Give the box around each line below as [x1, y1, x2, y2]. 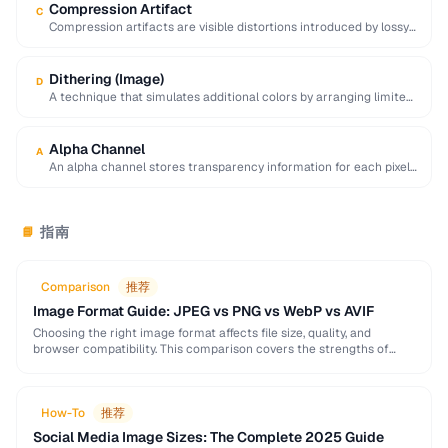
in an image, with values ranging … [49, 175, 239, 191]
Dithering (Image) [49, 70, 164, 88]
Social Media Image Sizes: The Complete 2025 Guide [33, 428, 384, 446]
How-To [41, 405, 85, 421]
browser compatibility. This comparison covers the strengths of [33, 341, 389, 357]
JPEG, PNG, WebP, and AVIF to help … [33, 357, 236, 373]
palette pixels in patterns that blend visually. [49, 105, 289, 121]
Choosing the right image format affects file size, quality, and [33, 325, 371, 341]
